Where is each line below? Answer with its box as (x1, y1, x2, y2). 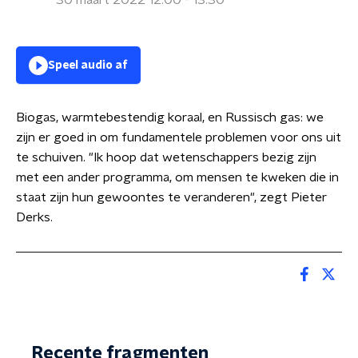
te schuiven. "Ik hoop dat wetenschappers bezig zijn (16, 151, 316, 164)
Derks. (16, 211, 53, 224)
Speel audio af (48, 60, 128, 71)
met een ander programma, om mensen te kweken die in (16, 171, 339, 184)
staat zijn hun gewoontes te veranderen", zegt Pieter (16, 191, 327, 204)
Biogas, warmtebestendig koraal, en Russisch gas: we (16, 111, 324, 124)
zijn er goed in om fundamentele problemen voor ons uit (16, 131, 341, 144)
